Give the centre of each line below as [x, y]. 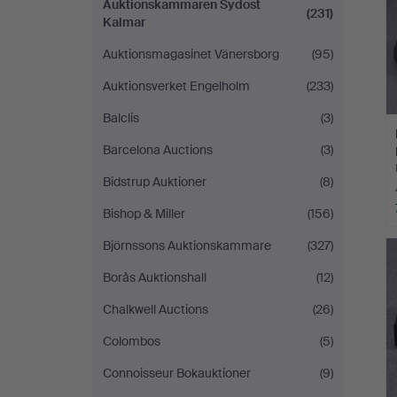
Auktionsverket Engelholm [176, 86]
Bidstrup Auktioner [155, 182]
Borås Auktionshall [155, 277]
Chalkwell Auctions [156, 309]
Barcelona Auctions [158, 150]
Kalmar [124, 22]
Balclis [121, 118]
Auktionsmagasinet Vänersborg [191, 54]
